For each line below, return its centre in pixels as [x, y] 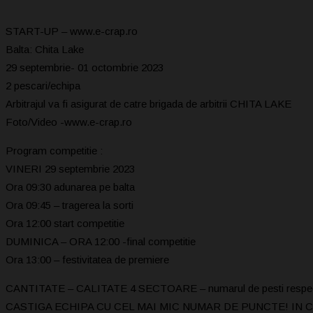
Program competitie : [54, 150]
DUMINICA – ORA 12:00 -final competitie [101, 241]
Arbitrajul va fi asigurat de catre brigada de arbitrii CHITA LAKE [148, 103]
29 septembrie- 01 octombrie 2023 [85, 67]
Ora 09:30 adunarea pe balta [70, 187]
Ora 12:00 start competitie [65, 223]
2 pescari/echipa [43, 85]
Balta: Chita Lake [45, 49]
